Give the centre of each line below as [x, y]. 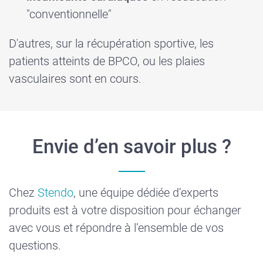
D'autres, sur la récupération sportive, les [111, 43]
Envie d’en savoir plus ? [131, 146]
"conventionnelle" [69, 14]
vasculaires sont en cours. [75, 78]
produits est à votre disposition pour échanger [125, 210]
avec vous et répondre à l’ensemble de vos [116, 227]
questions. [35, 245]
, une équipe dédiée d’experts [146, 192]
